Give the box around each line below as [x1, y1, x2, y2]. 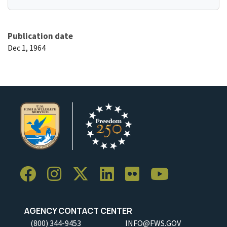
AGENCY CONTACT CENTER [20, 205, 132, 216]
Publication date [8, 30, 73, 42]
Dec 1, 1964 [8, 42, 46, 53]
